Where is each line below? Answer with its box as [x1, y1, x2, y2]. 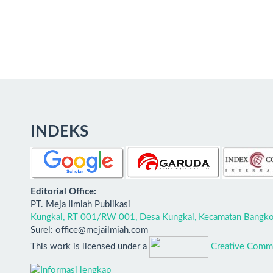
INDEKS [30, 123, 88, 140]
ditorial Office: [36, 186, 96, 196]
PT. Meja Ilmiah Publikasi [30, 199, 130, 209]
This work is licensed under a [30, 242, 149, 251]
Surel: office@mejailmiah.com [30, 225, 148, 235]
